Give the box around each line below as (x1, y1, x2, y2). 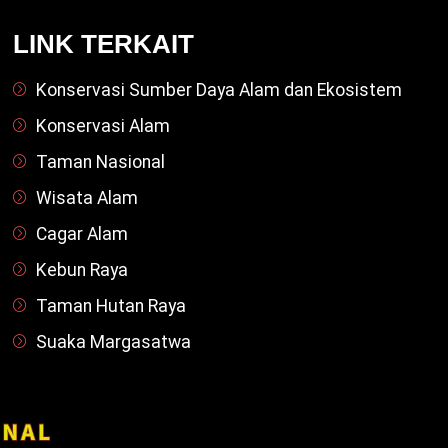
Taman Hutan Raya (35, 296, 186, 317)
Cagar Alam (35, 224, 128, 245)
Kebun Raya (35, 260, 128, 281)
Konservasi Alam (35, 116, 170, 137)
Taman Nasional (35, 152, 165, 173)
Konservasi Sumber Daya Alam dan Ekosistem (35, 80, 402, 101)
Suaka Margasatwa (35, 332, 191, 353)
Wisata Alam (35, 188, 138, 209)
